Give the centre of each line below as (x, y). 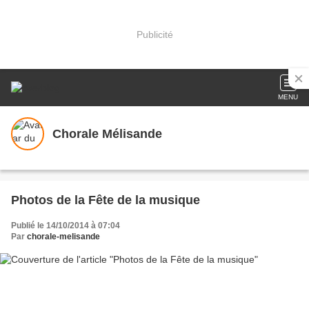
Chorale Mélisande (107, 133)
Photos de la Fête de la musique (106, 200)
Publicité (154, 34)
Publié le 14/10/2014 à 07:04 (66, 226)
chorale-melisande (63, 237)
